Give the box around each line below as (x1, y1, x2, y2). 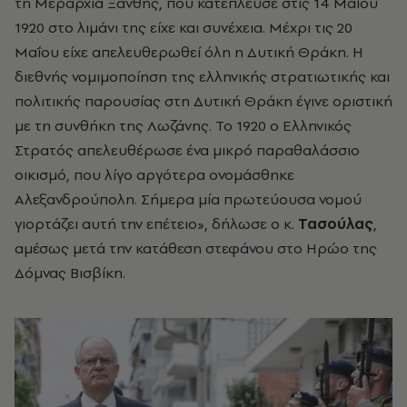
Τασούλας (298, 213, 373, 234)
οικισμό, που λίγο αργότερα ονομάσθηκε (15, 164, 294, 185)
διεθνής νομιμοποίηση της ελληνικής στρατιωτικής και (15, 66, 390, 87)
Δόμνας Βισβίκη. (15, 263, 125, 283)
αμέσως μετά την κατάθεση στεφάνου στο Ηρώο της (15, 238, 377, 259)
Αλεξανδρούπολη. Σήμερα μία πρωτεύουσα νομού (15, 189, 362, 210)
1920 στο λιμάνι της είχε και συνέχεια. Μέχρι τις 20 (15, 17, 352, 38)
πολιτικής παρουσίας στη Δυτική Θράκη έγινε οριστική (15, 91, 392, 112)
